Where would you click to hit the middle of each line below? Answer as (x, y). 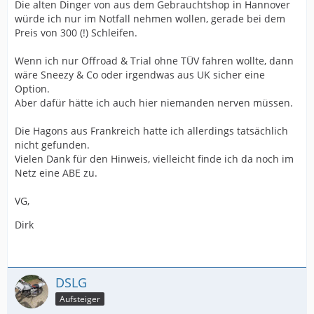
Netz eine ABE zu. (56, 173)
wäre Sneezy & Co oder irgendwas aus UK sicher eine (140, 75)
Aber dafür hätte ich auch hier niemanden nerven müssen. (154, 103)
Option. (32, 89)
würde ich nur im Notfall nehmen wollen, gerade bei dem (150, 19)
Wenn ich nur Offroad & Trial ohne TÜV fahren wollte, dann (154, 61)
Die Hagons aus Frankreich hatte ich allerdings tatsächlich (151, 131)
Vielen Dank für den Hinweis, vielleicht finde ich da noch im (154, 159)
